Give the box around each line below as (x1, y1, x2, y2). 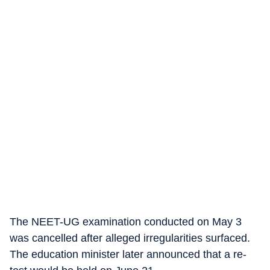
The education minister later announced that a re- (10, 248, 246, 260)
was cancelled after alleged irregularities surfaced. (10, 232, 250, 244)
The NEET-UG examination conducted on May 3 (10, 216, 242, 228)
